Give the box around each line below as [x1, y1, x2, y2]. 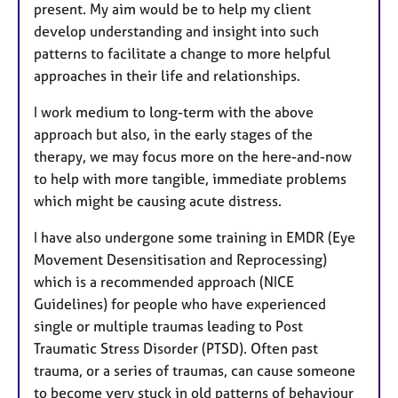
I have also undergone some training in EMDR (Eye [34, 228, 355, 247]
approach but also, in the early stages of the [34, 125, 313, 144]
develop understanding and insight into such [34, 22, 319, 41]
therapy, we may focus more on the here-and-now [34, 147, 352, 166]
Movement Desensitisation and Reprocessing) [34, 251, 327, 269]
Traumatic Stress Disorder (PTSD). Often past [34, 339, 318, 358]
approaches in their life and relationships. [34, 67, 300, 85]
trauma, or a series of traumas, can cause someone [34, 362, 355, 380]
